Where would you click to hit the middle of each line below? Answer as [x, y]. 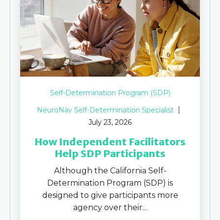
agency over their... [110, 207]
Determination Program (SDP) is [110, 183]
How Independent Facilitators [110, 141]
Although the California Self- [110, 170]
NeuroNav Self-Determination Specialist [105, 110]
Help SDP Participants [110, 153]
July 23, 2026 [110, 122]
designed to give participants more [110, 195]
